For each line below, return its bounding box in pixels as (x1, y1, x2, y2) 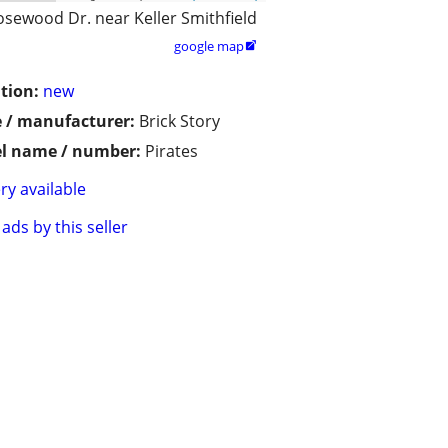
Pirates (145, 140, 198, 163)
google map (174, 37, 244, 56)
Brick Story (139, 110, 220, 133)
